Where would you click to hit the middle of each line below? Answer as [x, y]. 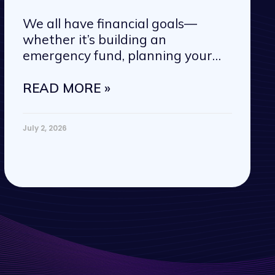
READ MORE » [66, 88]
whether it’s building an [94, 40]
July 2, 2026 [45, 128]
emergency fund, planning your [117, 56]
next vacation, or [73, 72]
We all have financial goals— [110, 24]
